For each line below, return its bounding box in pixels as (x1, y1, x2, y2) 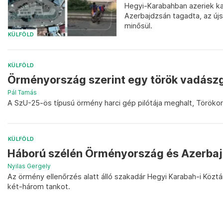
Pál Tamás (7, 89, 37, 97)
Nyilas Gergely (7, 162, 51, 170)
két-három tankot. (7, 182, 70, 191)
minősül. (124, 21, 152, 30)
